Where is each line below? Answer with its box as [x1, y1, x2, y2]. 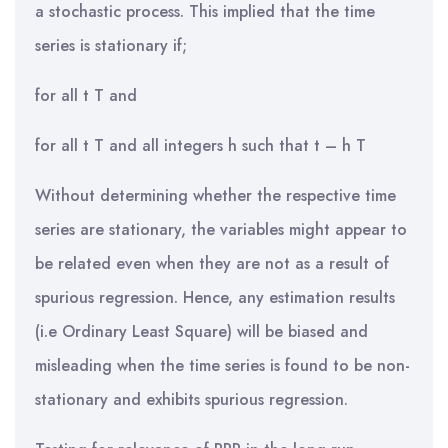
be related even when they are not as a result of [35, 252, 389, 275]
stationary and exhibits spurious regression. [35, 388, 348, 411]
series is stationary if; [35, 34, 187, 57]
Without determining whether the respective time [35, 184, 396, 207]
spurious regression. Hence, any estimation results [35, 286, 395, 309]
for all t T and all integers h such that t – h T [35, 134, 366, 157]
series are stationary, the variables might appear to [35, 218, 407, 241]
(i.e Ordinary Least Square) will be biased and [35, 320, 368, 343]
